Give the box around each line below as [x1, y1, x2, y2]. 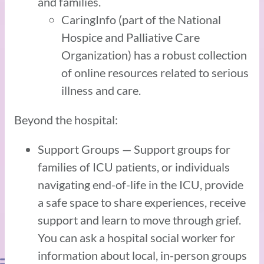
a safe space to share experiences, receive [38, 194, 246, 209]
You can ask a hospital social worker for [38, 230, 235, 245]
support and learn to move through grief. [38, 212, 241, 227]
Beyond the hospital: [14, 112, 120, 127]
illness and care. [61, 82, 141, 97]
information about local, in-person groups [38, 247, 247, 262]
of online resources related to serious [61, 65, 249, 80]
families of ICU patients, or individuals [38, 159, 230, 174]
